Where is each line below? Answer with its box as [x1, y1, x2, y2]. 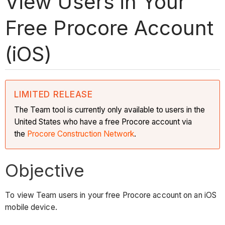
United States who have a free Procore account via [14, 117, 192, 127]
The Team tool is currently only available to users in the [14, 104, 205, 115]
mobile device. [5, 202, 57, 212]
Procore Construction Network [27, 129, 135, 139]
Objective [5, 159, 85, 181]
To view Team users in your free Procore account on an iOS [5, 190, 217, 200]
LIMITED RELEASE [14, 89, 93, 99]
